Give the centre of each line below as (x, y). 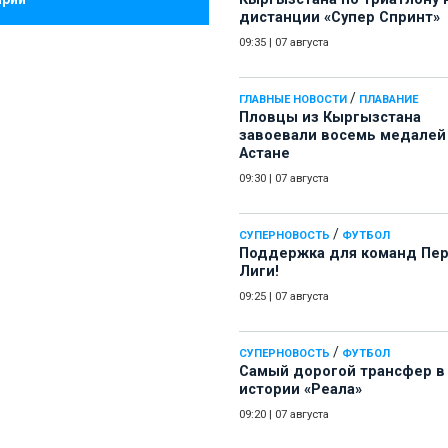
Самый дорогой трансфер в (342, 372)
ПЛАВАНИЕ (388, 100)
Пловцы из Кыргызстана (330, 118)
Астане (264, 154)
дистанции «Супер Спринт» (339, 18)
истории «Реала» (300, 390)
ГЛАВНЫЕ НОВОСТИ (293, 100)
